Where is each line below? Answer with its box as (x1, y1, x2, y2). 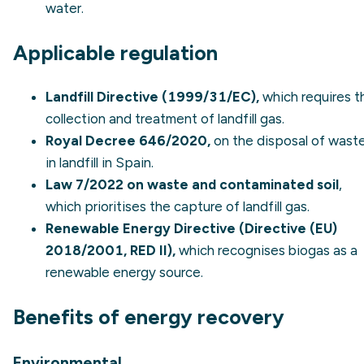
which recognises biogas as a (175, 242, 357, 259)
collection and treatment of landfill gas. (45, 110, 284, 128)
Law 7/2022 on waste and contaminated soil (45, 176, 339, 193)
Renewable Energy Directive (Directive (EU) (45, 220, 337, 237)
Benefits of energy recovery (13, 305, 284, 330)
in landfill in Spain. (45, 154, 154, 171)
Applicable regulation (13, 41, 218, 66)
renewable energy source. (45, 264, 203, 281)
